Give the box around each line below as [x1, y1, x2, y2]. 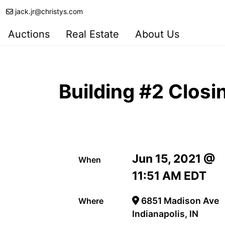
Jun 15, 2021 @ [132, 151, 216, 166]
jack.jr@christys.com [15, 7, 83, 16]
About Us [135, 28, 179, 40]
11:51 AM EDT [132, 168, 207, 183]
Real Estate [66, 28, 119, 40]
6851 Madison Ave [139, 195, 219, 206]
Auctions [8, 28, 50, 40]
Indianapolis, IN [132, 208, 199, 219]
